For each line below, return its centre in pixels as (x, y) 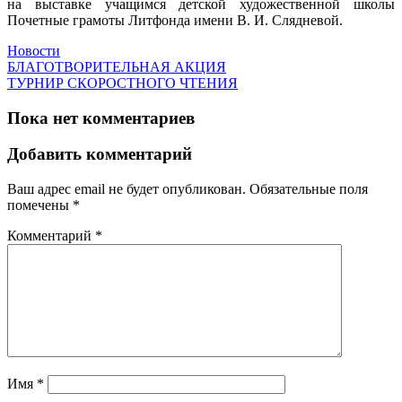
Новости (34, 50)
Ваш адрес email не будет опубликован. (127, 189)
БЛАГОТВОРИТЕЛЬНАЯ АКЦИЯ (117, 66)
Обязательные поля (309, 189)
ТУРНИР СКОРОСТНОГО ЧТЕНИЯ (122, 83)
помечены (40, 205)
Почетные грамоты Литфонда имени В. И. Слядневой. (175, 20)
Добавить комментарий (100, 154)
